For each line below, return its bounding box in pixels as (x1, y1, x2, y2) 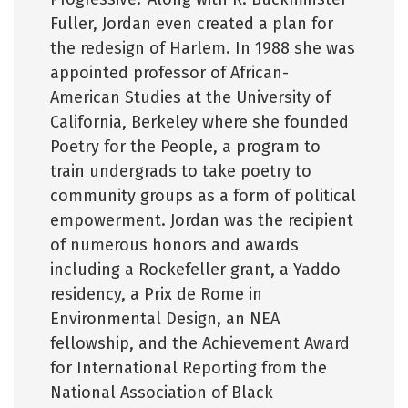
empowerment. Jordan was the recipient (50, 209, 353, 230)
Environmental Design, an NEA (50, 308, 280, 329)
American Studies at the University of (50, 87, 331, 107)
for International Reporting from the (50, 357, 327, 378)
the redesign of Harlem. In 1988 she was (50, 37, 355, 58)
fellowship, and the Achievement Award (50, 332, 350, 353)
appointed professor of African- (50, 62, 289, 83)
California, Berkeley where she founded (50, 111, 349, 132)
